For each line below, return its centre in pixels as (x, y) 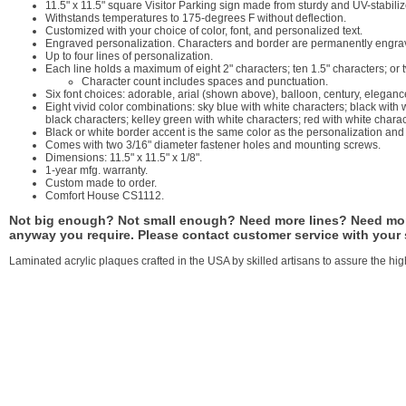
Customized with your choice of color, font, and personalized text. (204, 31)
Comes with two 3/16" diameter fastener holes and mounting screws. (213, 145)
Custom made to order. (101, 183)
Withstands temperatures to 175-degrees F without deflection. (196, 18)
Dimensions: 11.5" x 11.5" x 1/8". (124, 158)
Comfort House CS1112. (105, 196)
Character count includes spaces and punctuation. (205, 82)
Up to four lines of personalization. (129, 56)
